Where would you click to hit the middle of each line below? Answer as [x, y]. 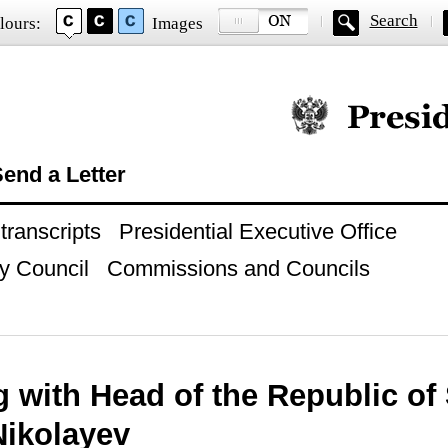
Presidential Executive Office [257, 231]
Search [393, 20]
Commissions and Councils [238, 268]
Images [177, 23]
